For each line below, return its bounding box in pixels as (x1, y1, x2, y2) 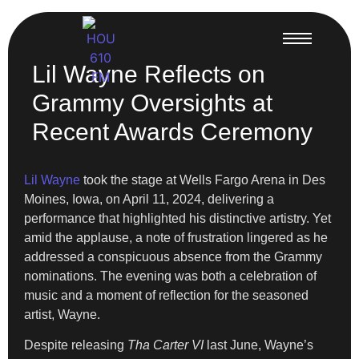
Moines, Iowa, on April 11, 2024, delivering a (24, 192, 274, 206)
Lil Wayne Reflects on (32, 61, 265, 87)
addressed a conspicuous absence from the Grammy (24, 250, 322, 264)
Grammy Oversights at (32, 90, 272, 116)
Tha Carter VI (127, 338, 204, 353)
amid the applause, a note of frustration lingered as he (24, 231, 328, 244)
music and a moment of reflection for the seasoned (24, 288, 309, 302)
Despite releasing (24, 338, 127, 353)
